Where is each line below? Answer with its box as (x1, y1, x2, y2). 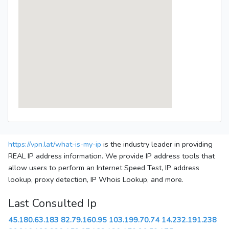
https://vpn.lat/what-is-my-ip (8, 139, 101, 150)
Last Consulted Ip (8, 196, 97, 212)
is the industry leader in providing (101, 139, 213, 150)
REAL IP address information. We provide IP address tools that (8, 151, 215, 162)
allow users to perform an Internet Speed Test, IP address (8, 163, 199, 173)
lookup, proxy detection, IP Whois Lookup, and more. (8, 174, 184, 185)
